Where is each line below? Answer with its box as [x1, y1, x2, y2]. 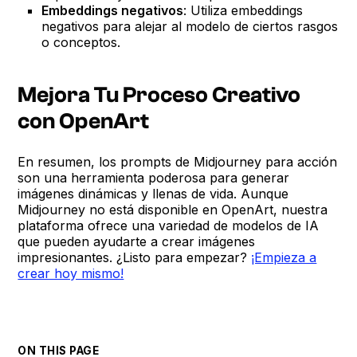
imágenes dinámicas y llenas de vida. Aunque [18, 185, 289, 202]
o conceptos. [41, 33, 121, 50]
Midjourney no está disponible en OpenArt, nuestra [18, 201, 328, 218]
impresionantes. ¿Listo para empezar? [18, 249, 252, 265]
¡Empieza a [251, 249, 317, 265]
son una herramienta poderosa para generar [18, 169, 290, 186]
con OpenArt [18, 108, 150, 134]
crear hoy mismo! [18, 265, 124, 281]
